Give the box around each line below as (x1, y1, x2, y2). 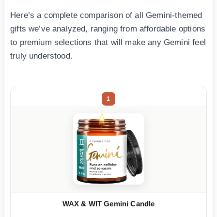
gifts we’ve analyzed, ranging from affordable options (10, 24, 206, 33)
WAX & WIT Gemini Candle (62, 199, 155, 208)
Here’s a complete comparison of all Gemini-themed (10, 10, 202, 20)
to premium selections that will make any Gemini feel (10, 37, 206, 47)
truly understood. (10, 51, 73, 61)
